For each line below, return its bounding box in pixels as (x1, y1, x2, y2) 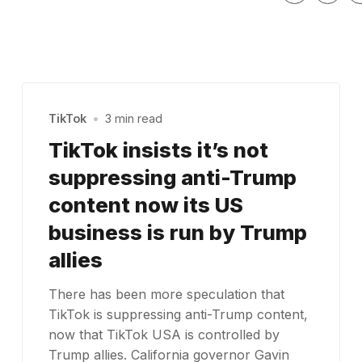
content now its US (48, 192, 243, 217)
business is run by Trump (48, 219, 307, 245)
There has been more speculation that (48, 285, 284, 302)
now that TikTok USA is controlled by (48, 326, 280, 343)
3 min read (105, 112, 163, 126)
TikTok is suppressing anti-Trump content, (48, 305, 308, 322)
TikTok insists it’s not (48, 137, 268, 162)
